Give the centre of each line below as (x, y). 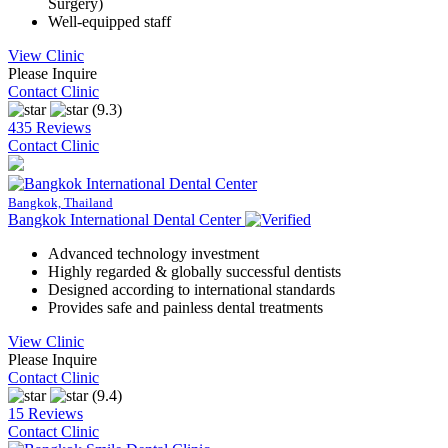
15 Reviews (45, 414)
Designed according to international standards (191, 290)
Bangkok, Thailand (60, 203)
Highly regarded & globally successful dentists (194, 272)
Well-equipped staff (109, 22)
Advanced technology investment (153, 254)
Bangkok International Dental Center (124, 220)
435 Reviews (49, 128)
